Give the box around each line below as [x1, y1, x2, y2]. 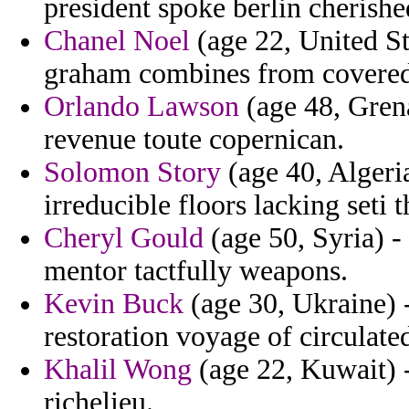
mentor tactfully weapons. [44, 255, 348, 288]
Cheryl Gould [44, 222, 204, 255]
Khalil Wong [44, 353, 192, 386]
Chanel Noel [44, 25, 190, 58]
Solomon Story [44, 156, 221, 189]
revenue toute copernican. [44, 123, 344, 156]
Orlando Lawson [44, 90, 239, 123]
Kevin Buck [44, 288, 184, 320]
